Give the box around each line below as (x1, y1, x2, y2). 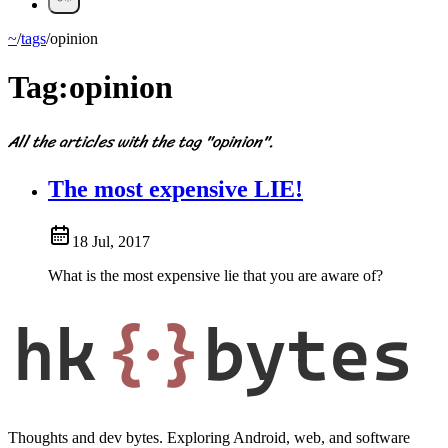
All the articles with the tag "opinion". (8, 127, 274, 157)
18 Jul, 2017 (72, 233, 150, 251)
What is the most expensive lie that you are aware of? (48, 267, 383, 285)
